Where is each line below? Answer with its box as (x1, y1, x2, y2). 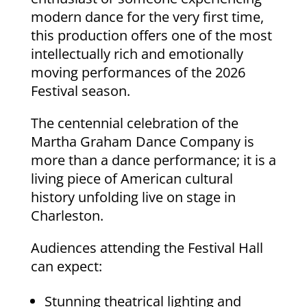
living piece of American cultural (30, 169, 233, 188)
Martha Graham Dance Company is (30, 132, 254, 151)
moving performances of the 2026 (30, 62, 245, 82)
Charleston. (30, 206, 103, 225)
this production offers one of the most (30, 25, 272, 45)
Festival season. (30, 81, 130, 100)
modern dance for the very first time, (30, 7, 264, 26)
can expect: (30, 256, 102, 275)
